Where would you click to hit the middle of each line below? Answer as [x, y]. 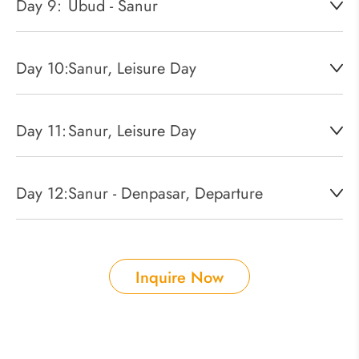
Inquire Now [179, 277]
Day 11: [41, 131]
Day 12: [42, 194]
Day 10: [42, 69]
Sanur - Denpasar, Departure [165, 194]
